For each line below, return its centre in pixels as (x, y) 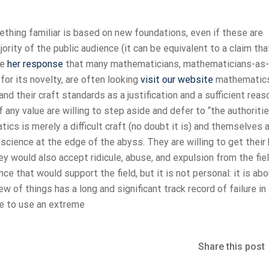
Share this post (231, 246)
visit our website (177, 80)
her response (35, 64)
